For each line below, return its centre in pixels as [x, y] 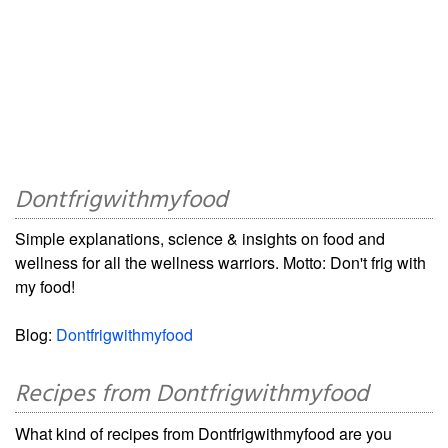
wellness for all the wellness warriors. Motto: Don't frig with [220, 263]
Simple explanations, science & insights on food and [200, 239]
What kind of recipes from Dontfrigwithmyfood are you [203, 434]
